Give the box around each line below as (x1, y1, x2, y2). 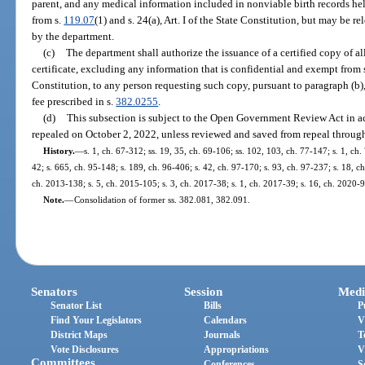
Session (184, 285, 223, 299)
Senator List (51, 300, 103, 312)
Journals (204, 329, 241, 341)
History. (42, 145, 75, 156)
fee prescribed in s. (32, 95, 117, 108)
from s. (32, 13, 64, 26)
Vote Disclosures (51, 344, 120, 356)
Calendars (204, 314, 248, 327)
